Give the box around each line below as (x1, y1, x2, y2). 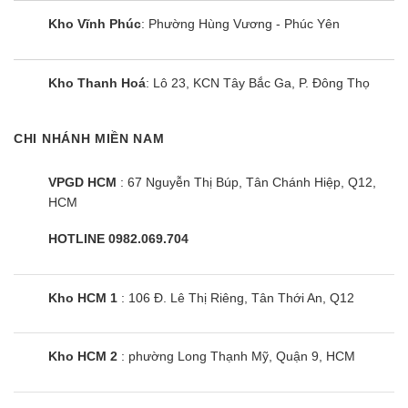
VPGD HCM (48, 175, 117, 190)
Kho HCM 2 (48, 349, 117, 364)
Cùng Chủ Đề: (32, 41, 149, 61)
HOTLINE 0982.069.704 (48, 231, 189, 247)
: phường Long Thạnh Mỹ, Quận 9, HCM (117, 349, 355, 364)
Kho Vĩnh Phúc (48, 16, 141, 32)
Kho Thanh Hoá (48, 75, 146, 90)
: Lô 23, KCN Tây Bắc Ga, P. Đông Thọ (146, 75, 370, 90)
